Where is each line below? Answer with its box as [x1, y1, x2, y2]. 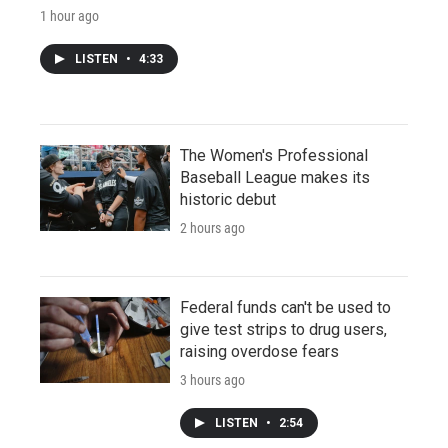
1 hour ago [40, 7, 99, 24]
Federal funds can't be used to [180, 297, 391, 317]
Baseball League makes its [180, 167, 370, 187]
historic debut [180, 189, 276, 209]
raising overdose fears [180, 341, 339, 361]
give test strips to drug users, [180, 319, 387, 339]
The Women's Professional [180, 145, 368, 165]
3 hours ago [180, 371, 245, 388]
